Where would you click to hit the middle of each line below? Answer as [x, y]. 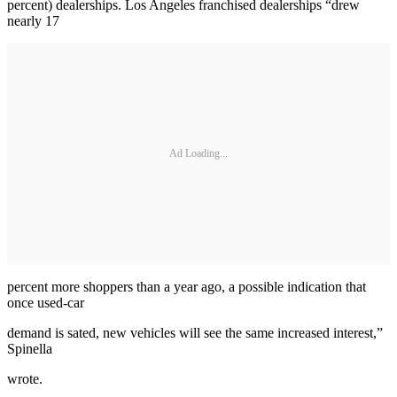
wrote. [25, 378]
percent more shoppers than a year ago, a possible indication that [187, 286]
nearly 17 [33, 20]
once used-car [46, 302]
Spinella [30, 348]
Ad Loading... [198, 154]
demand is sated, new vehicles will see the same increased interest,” [195, 332]
